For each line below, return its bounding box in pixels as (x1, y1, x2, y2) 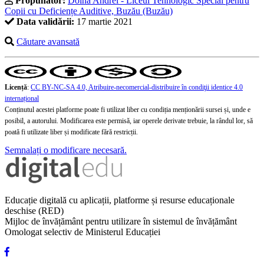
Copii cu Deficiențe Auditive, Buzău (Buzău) (5, 6, 173, 16)
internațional (5, 94, 39, 103)
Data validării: (16, 16, 74, 27)
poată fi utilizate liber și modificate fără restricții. (5, 128, 138, 137)
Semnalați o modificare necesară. (5, 145, 127, 156)
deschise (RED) (5, 206, 64, 216)
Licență (5, 83, 27, 92)
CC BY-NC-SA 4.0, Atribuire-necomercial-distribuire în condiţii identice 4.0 (31, 83, 243, 92)
